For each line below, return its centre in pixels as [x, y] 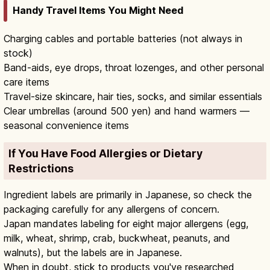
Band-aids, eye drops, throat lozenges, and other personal [134, 68]
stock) [18, 53]
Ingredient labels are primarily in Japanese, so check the [128, 195]
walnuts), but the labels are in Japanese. [93, 253]
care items [27, 82]
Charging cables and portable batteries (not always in [123, 39]
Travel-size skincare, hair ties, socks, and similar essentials [133, 97]
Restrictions [41, 169]
